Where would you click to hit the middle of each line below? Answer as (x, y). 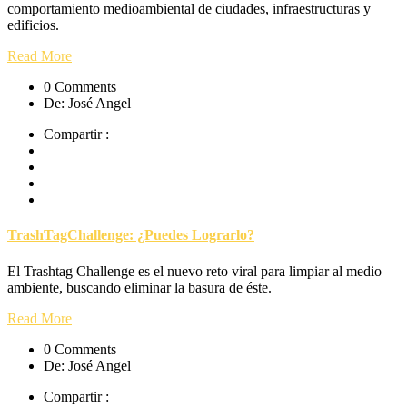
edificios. (33, 25)
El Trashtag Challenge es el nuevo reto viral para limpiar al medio (194, 271)
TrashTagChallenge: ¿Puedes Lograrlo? (131, 235)
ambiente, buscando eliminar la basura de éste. (139, 287)
